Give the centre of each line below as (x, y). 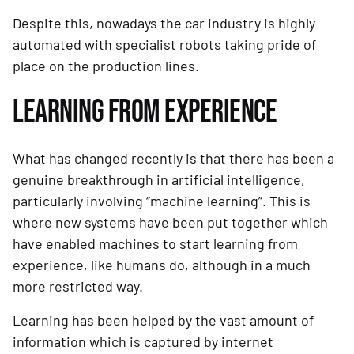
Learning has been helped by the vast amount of (163, 320)
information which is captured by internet (143, 342)
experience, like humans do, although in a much (162, 265)
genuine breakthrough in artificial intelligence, (159, 180)
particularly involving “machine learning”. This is (162, 201)
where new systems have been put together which (170, 222)
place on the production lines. (106, 66)
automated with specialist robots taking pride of (164, 45)
